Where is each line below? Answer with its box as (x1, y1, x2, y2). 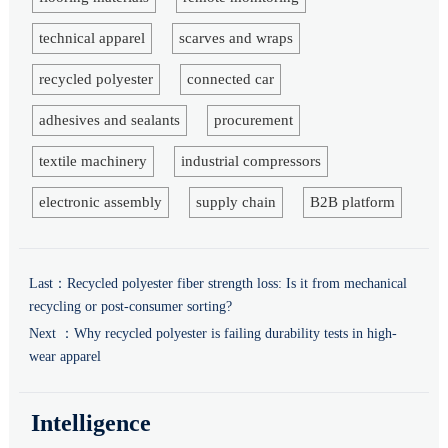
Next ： (28, 326, 74, 342)
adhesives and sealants (38, 111, 180, 128)
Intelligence (31, 410, 152, 437)
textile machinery (38, 152, 147, 169)
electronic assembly (38, 193, 162, 210)
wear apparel (28, 349, 101, 365)
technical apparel (38, 29, 145, 46)
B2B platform (309, 193, 395, 210)
